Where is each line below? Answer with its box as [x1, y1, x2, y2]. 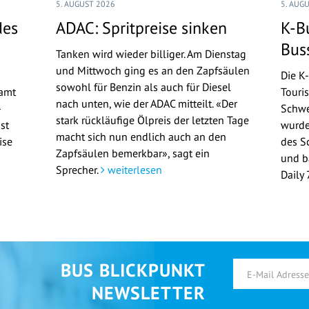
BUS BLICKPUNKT [61, 259, 206, 282]
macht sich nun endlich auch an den [55, 130, 226, 144]
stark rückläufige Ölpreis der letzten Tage [55, 113, 249, 128]
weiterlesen [104, 163, 162, 177]
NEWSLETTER [92, 281, 206, 305]
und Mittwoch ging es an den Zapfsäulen [55, 63, 250, 78]
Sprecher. [55, 163, 101, 177]
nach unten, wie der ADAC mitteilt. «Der [55, 97, 237, 111]
